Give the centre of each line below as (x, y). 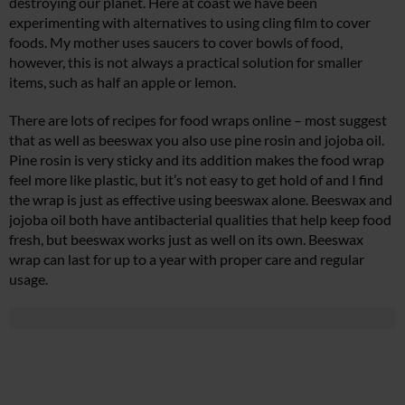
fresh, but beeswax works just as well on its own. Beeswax (186, 240)
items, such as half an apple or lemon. (122, 82)
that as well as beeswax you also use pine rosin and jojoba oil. (197, 140)
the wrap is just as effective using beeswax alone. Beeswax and (201, 200)
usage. (28, 279)
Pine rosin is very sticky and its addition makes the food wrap (197, 160)
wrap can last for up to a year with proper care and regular (187, 259)
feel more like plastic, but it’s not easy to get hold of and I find (196, 180)
